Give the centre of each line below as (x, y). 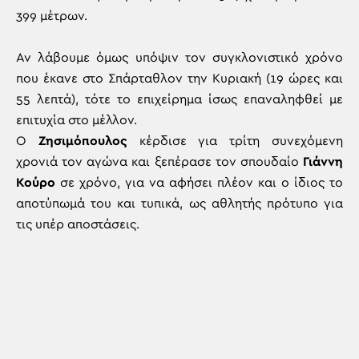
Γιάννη (323, 162)
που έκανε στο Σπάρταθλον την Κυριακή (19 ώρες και (179, 79)
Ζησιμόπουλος (83, 141)
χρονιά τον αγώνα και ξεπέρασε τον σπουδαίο (159, 162)
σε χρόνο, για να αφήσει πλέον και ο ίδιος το (199, 183)
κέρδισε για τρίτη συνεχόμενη (235, 141)
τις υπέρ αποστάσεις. (78, 224)
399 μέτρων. (52, 16)
